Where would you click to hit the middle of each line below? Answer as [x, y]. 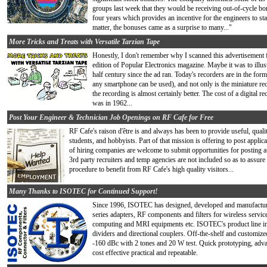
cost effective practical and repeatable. [145, 253]
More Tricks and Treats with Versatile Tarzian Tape [84, 42]
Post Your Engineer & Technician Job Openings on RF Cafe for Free [111, 117]
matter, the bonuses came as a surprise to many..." [162, 27]
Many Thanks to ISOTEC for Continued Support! [83, 191]
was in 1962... [112, 103]
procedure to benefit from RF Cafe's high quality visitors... [151, 169]
